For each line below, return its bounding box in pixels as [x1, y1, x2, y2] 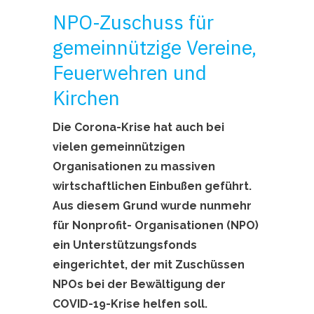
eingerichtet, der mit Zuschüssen [53, 258, 245, 271]
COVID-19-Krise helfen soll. [53, 297, 207, 310]
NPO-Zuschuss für [53, 9, 214, 35]
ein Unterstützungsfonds [53, 238, 197, 252]
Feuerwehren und [53, 60, 207, 86]
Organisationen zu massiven [53, 160, 215, 173]
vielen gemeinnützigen [53, 140, 185, 153]
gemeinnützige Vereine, [53, 34, 257, 60]
